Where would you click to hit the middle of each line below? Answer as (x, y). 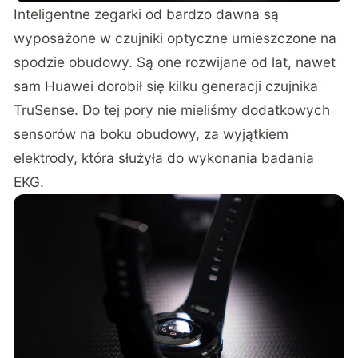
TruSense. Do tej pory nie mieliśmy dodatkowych (172, 110)
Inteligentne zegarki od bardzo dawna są (147, 14)
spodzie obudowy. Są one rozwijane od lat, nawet (175, 62)
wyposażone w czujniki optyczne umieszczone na (175, 38)
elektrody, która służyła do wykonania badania (164, 158)
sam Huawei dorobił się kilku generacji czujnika (166, 86)
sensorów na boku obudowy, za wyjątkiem (151, 134)
